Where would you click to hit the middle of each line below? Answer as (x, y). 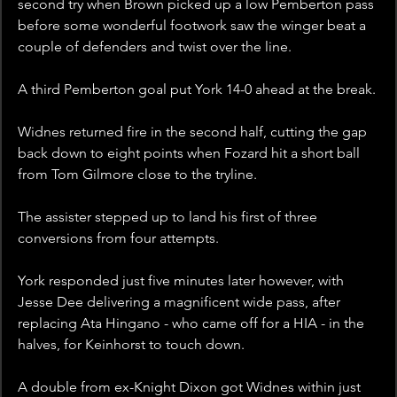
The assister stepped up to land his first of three (169, 217)
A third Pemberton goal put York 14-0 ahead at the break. (197, 90)
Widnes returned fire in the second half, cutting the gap (194, 132)
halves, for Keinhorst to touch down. (131, 345)
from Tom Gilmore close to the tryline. (137, 175)
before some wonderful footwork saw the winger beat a (194, 26)
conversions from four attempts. (118, 238)
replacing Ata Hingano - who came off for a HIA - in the (193, 323)
